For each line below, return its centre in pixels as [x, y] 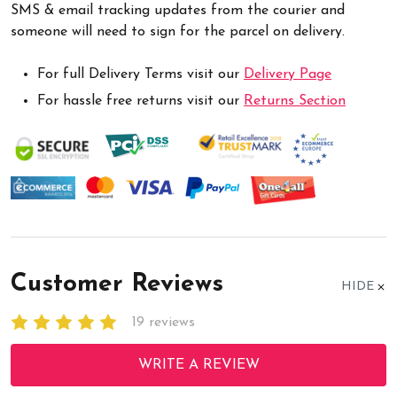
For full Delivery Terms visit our [140, 74]
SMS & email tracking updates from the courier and [178, 10]
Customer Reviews [117, 284]
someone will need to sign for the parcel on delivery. [178, 31]
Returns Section [295, 101]
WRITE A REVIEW [198, 365]
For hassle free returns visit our [140, 101]
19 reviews [163, 322]
